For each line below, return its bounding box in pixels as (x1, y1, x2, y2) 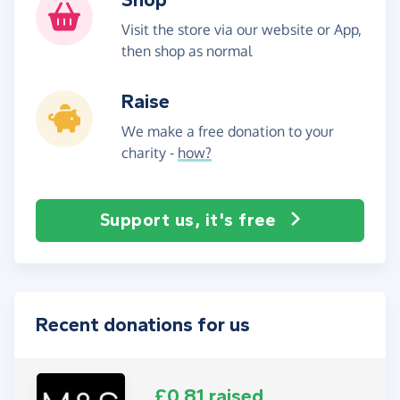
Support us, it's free (99, 209, 275, 230)
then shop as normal (121, 41, 252, 60)
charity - (121, 143, 178, 162)
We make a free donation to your (121, 121, 334, 140)
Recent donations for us (36, 312, 250, 337)
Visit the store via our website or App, (121, 20, 362, 38)
